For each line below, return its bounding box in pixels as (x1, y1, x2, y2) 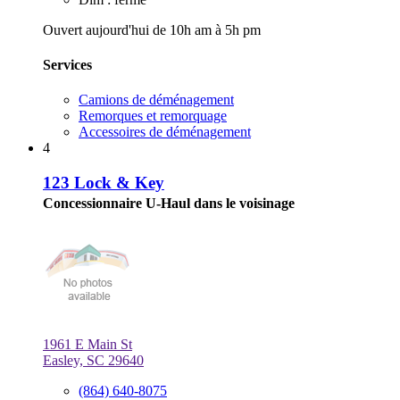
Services (43, 56, 92, 72)
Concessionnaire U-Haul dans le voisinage (43, 195, 295, 211)
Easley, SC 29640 (43, 352, 144, 368)
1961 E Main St (43, 336, 132, 352)
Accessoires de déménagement (79, 124, 251, 140)
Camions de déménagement (79, 92, 234, 108)
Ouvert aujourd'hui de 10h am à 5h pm (43, 21, 261, 37)
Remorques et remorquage (79, 108, 227, 124)
